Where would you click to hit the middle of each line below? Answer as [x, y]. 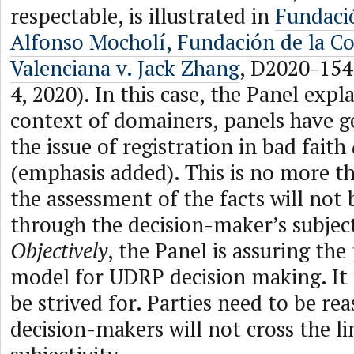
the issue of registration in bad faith [181, 146]
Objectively [59, 250]
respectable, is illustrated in [143, 16]
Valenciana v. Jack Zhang [125, 68]
